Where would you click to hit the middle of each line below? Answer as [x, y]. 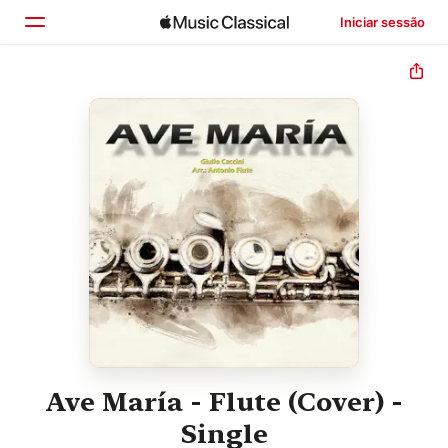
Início [82, 99]
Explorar [94, 141]
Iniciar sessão [382, 22]
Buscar [89, 183]
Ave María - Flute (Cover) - [224, 402]
